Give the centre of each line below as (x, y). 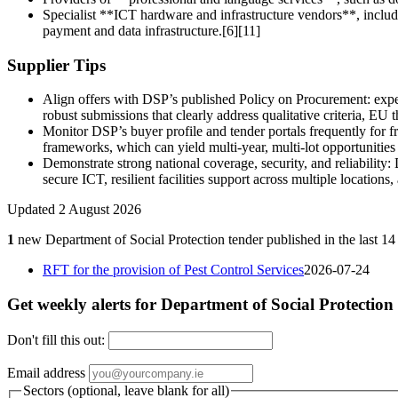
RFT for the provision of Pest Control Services (173, 270)
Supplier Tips (56, 65)
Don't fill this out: (58, 339)
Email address (48, 372)
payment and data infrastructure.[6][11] (151, 30)
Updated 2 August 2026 (74, 210)
